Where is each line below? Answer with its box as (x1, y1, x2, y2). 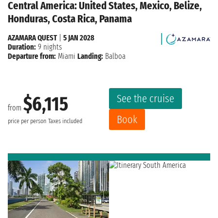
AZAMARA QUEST (8, 33, 57, 42)
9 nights (36, 42, 62, 52)
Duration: (8, 42, 36, 52)
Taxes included (48, 117, 82, 126)
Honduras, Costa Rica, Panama (8, 12, 132, 25)
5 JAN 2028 (63, 33, 94, 42)
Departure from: (8, 51, 56, 61)
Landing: (77, 51, 103, 61)
